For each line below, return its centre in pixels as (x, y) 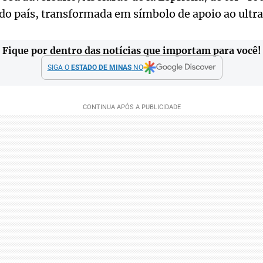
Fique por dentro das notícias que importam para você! (131, 50)
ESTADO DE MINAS (101, 68)
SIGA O (59, 68)
